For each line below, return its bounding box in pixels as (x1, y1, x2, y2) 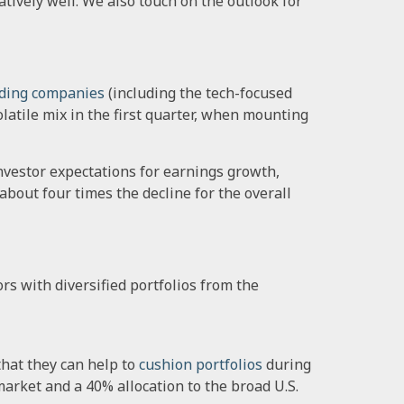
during (266, 353, 311, 374)
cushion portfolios (139, 353, 262, 374)
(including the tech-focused (108, 82, 292, 103)
